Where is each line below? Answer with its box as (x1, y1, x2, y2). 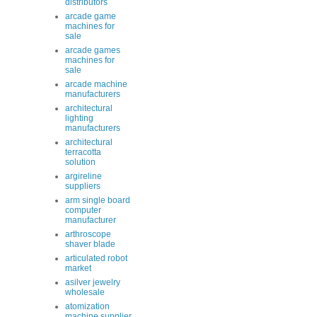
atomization (65, 301, 110, 311)
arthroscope (65, 229, 111, 239)
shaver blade (65, 239, 115, 249)
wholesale (65, 287, 105, 297)
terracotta (65, 147, 101, 157)
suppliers (65, 181, 100, 191)
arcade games (65, 45, 120, 55)
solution (65, 157, 96, 167)
